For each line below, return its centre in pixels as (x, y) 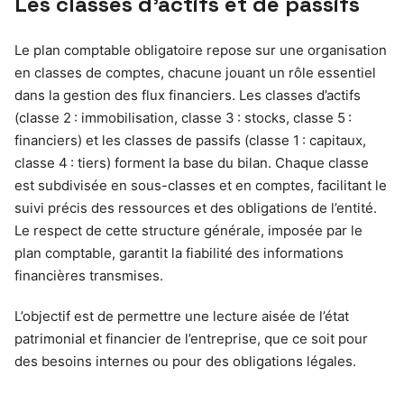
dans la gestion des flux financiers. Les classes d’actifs (188, 96)
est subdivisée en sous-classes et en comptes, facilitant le (201, 186)
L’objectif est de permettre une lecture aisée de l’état (182, 317)
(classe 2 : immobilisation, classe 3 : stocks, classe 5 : (183, 118)
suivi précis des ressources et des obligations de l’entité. (196, 208)
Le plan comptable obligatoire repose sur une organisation (201, 50)
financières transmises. (89, 276)
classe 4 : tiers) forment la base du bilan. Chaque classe (192, 163)
